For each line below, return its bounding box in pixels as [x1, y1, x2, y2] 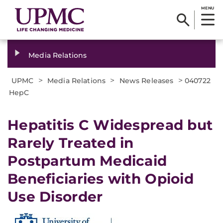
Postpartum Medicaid [7, 152, 167, 169]
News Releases [119, 76, 174, 85]
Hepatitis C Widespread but [7, 116, 213, 133]
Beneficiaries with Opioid [7, 170, 194, 187]
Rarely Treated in [7, 134, 134, 151]
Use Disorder [7, 188, 103, 205]
